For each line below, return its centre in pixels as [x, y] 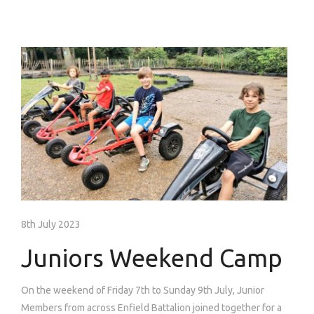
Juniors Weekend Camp [152, 258]
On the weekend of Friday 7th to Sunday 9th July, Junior [143, 291]
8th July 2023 [51, 225]
